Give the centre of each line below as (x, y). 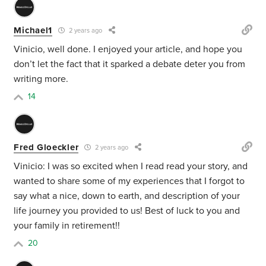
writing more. (41, 79)
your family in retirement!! (67, 226)
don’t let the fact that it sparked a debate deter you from (130, 64)
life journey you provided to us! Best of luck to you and (127, 211)
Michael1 (33, 30)
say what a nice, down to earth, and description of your (127, 196)
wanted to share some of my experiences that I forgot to (129, 181)
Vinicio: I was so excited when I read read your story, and (131, 167)
